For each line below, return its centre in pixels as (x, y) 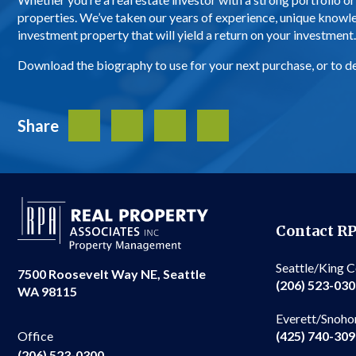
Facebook (84, 126)
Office (35, 336)
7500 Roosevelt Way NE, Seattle (112, 274)
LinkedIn (170, 126)
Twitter (127, 126)
